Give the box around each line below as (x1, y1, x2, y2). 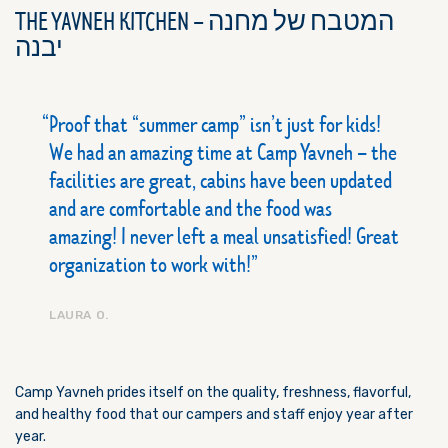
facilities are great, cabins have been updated (49, 171, 392, 195)
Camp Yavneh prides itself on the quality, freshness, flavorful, (15, 384, 411, 401)
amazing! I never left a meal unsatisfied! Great (49, 227, 399, 251)
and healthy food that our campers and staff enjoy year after (15, 406, 413, 423)
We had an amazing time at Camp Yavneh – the (49, 143, 397, 167)
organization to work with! (49, 255, 251, 279)
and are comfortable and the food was (49, 199, 332, 223)
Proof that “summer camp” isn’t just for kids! (49, 115, 381, 139)
